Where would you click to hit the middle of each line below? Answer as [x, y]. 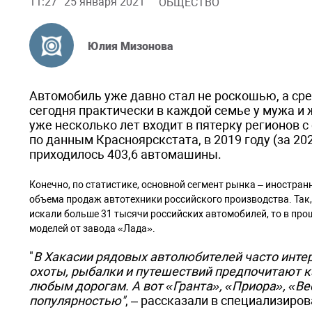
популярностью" [77, 301]
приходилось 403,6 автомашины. [127, 154]
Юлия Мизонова [131, 46]
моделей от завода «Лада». [92, 228]
